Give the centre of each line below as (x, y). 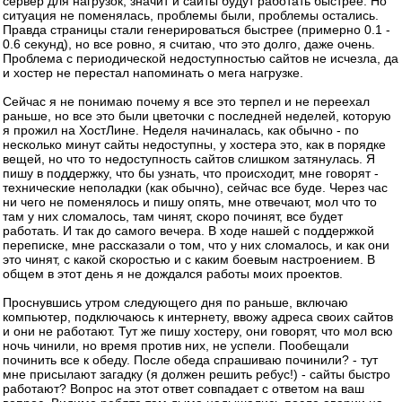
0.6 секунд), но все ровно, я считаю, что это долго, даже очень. (189, 44)
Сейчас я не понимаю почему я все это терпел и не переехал (186, 101)
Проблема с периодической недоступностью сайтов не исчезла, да (201, 58)
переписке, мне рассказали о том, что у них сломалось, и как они (196, 245)
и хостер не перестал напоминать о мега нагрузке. (153, 73)
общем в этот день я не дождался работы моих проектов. (173, 274)
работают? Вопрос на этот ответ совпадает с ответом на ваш (184, 389)
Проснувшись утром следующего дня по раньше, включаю (175, 302)
